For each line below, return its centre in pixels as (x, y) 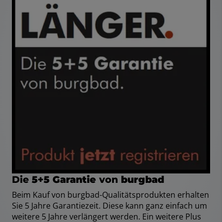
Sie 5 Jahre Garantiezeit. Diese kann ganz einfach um (110, 206)
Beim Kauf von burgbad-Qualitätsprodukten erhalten (111, 195)
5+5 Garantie (64, 180)
